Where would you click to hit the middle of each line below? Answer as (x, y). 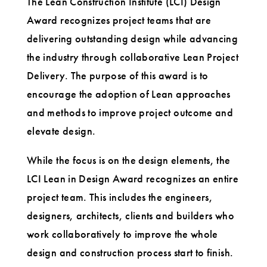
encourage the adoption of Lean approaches (129, 94)
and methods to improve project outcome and (130, 113)
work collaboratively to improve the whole (122, 234)
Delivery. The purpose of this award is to (118, 76)
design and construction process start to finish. (130, 253)
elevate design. (61, 131)
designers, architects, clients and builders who (131, 216)
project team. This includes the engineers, (120, 197)
